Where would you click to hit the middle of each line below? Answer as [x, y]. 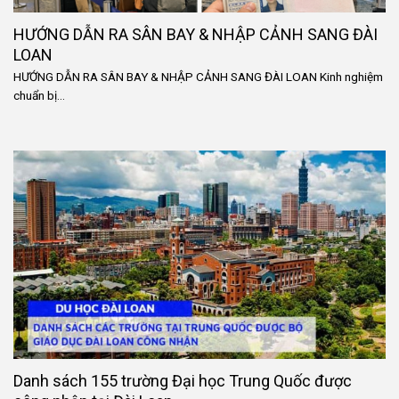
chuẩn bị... [39, 96]
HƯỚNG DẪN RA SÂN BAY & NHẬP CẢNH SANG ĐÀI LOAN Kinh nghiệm [198, 77]
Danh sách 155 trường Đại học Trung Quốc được [183, 380]
